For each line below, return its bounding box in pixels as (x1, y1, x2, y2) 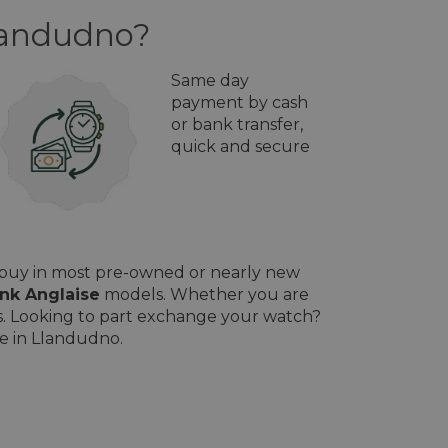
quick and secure (171, 137, 310, 156)
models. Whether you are (100, 285, 309, 304)
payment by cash (171, 93, 308, 112)
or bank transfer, (171, 115, 303, 134)
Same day (171, 71, 249, 90)
